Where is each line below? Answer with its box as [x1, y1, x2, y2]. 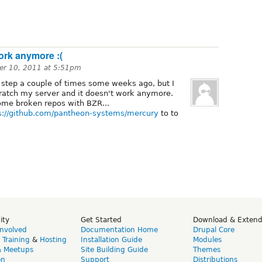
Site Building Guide [81, 246, 148, 254]
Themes [193, 246, 220, 254]
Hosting [40, 236, 67, 244]
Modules [193, 236, 222, 244]
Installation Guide [81, 236, 142, 244]
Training [2, 236, 30, 244]
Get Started [81, 216, 122, 225]
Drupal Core [193, 226, 235, 235]
